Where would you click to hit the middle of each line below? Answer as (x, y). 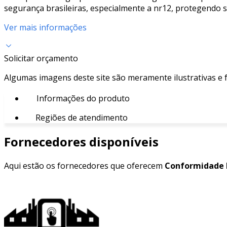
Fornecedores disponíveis (81, 141)
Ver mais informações (45, 27)
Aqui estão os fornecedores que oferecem (84, 165)
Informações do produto (82, 98)
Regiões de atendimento (81, 117)
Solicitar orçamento (41, 58)
